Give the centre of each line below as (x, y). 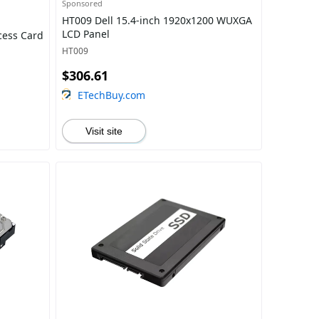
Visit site (104, 131)
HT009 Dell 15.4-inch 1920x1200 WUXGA (157, 20)
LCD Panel (85, 34)
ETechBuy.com (111, 95)
